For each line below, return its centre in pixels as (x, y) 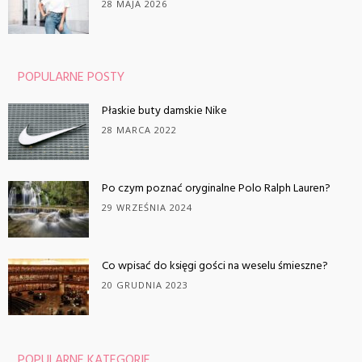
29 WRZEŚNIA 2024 (147, 207)
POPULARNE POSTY (71, 77)
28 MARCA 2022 (139, 129)
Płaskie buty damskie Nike (164, 111)
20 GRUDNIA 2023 (145, 284)
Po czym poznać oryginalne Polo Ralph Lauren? (216, 188)
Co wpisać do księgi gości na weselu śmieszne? (215, 266)
